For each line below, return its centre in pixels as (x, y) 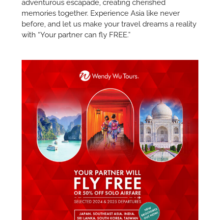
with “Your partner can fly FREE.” (76, 35)
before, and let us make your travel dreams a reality (109, 24)
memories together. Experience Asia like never (101, 13)
